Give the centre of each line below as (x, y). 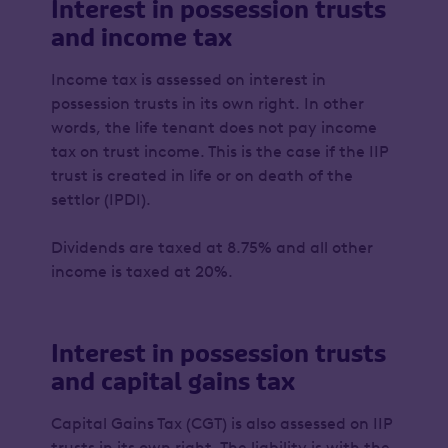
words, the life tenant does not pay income (213, 127)
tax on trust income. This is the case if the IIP (219, 151)
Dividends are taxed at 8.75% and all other (211, 247)
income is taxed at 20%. (142, 271)
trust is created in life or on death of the (201, 175)
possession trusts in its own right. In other (207, 103)
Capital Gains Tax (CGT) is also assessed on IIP (221, 423)
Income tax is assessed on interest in (188, 79)
